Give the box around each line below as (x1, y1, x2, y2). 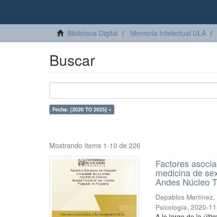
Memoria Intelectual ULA (130, 28, 206, 38)
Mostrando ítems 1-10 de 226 (49, 140, 140, 150)
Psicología (155, 202, 187, 212)
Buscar (49, 49, 95, 70)
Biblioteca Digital (67, 28, 118, 38)
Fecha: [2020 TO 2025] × (52, 106, 111, 113)
